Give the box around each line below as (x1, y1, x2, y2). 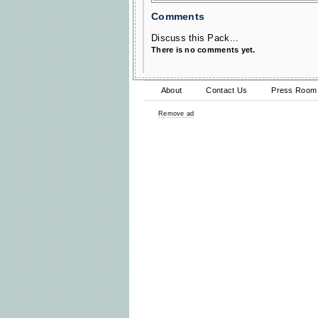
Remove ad (158, 110, 194, 117)
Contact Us (206, 86, 248, 94)
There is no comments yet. (151, 45, 256, 54)
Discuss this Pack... (151, 33, 239, 43)
